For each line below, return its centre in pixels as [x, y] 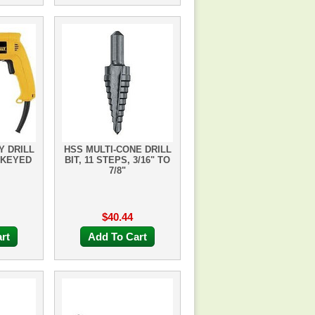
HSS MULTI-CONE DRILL [117, 149]
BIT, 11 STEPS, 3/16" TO [117, 160]
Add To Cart [117, 237]
